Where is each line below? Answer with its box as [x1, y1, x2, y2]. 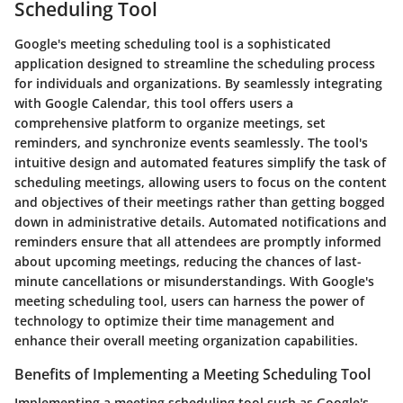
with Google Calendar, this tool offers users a [14, 94, 293, 112]
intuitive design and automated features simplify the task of [14, 153, 386, 171]
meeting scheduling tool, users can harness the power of [14, 291, 364, 309]
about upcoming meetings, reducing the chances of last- [14, 252, 362, 270]
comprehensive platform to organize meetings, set [14, 113, 326, 131]
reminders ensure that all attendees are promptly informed [14, 232, 381, 250]
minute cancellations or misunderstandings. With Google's [14, 272, 374, 290]
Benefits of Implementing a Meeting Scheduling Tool [14, 363, 371, 384]
